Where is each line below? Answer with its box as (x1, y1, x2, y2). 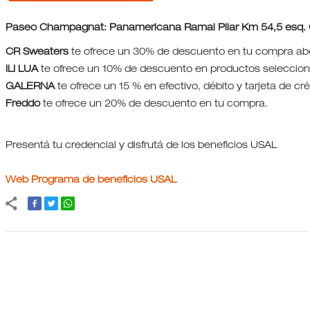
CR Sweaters (6, 48, 69, 58)
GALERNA (6, 82, 55, 93)
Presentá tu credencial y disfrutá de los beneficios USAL (6, 141, 277, 152)
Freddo (6, 100, 40, 110)
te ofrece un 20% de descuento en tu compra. (40, 100, 268, 110)
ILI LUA (6, 65, 38, 75)
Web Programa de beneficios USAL (6, 176, 176, 186)
